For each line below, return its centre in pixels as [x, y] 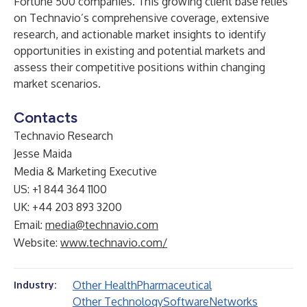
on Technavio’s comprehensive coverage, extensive [142, 18]
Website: [37, 243]
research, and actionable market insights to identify [140, 34]
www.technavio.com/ [114, 243]
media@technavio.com [102, 225]
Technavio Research [63, 136]
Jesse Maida [43, 153]
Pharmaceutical [174, 285]
